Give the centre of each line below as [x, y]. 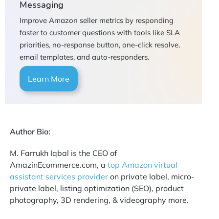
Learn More [49, 79]
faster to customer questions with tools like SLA [100, 33]
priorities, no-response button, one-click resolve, [100, 45]
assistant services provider [59, 177]
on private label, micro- [151, 177]
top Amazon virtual [142, 165]
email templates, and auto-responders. [84, 57]
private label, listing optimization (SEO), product [97, 188]
